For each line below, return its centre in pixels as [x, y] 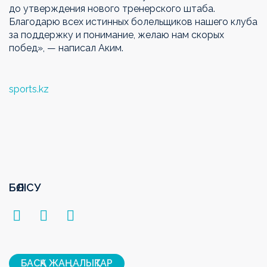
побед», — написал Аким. [67, 48]
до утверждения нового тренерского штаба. [112, 8]
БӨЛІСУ [25, 187]
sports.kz [29, 89]
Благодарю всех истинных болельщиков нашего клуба [133, 21]
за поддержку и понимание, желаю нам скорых [117, 35]
